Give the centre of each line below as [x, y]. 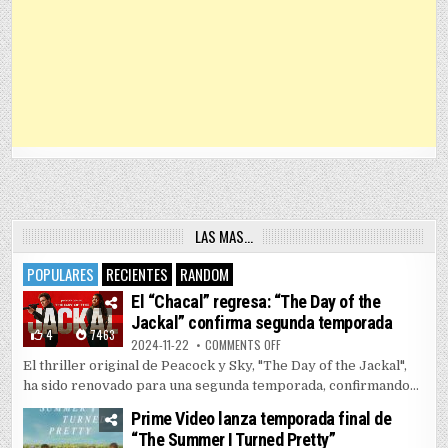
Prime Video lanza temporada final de [261, 419]
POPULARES [61, 274]
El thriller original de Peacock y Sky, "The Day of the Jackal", [215, 366]
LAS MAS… [224, 236]
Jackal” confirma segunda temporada [262, 323]
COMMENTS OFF [243, 345]
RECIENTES [137, 274]
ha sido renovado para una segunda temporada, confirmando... [221, 386]
